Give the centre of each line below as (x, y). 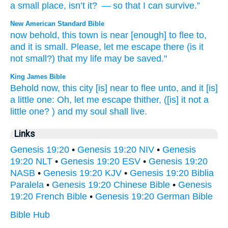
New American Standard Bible (57, 24)
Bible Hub (30, 215)
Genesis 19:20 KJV (82, 173)
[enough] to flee (162, 35)
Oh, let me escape (94, 100)
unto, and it (181, 88)
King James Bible (38, 77)
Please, (86, 47)
